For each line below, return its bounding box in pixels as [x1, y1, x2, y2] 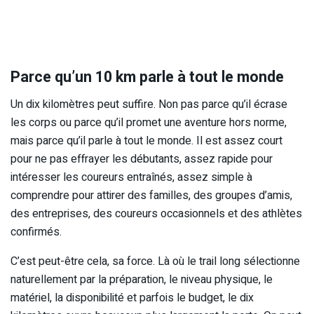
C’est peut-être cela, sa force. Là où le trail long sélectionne [11, 252, 300, 270]
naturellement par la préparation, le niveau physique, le [11, 271, 273, 288]
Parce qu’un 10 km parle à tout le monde [11, 66, 284, 89]
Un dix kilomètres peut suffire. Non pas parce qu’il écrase [11, 95, 287, 113]
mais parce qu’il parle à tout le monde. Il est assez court [11, 132, 282, 149]
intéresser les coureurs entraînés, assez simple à [11, 168, 252, 186]
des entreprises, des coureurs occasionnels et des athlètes [11, 205, 302, 222]
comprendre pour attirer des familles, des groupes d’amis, [11, 186, 292, 204]
